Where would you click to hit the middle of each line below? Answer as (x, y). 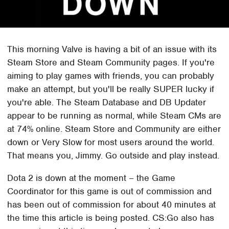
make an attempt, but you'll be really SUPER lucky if (111, 89)
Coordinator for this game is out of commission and (110, 191)
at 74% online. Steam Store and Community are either (114, 129)
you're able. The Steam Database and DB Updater (107, 102)
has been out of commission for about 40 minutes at (112, 204)
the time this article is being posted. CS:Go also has (111, 217)
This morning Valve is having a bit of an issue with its (112, 49)
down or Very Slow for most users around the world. (111, 142)
